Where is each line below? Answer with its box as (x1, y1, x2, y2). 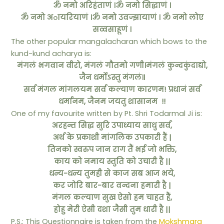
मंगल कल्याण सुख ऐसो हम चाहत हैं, (52, 192, 172, 202)
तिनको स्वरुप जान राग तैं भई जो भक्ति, (47, 144, 176, 154)
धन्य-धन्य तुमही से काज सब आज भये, (49, 168, 175, 178)
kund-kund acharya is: (11, 48, 92, 58)
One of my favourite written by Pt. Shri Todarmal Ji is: (11, 108, 202, 118)
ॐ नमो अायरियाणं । (20, 12, 92, 22)
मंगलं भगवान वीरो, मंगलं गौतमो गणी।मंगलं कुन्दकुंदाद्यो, (16, 60, 207, 70)
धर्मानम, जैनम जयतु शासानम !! (58, 96, 165, 106)
